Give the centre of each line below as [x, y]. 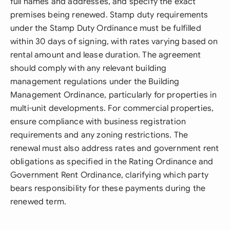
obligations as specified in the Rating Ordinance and [112, 162]
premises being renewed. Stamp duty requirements [109, 15]
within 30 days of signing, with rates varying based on [114, 42]
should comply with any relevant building [89, 68]
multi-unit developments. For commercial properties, [112, 108]
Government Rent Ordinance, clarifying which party [109, 175]
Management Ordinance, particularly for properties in [114, 95]
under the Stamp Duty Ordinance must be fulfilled [106, 28]
